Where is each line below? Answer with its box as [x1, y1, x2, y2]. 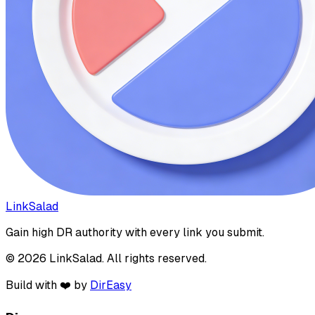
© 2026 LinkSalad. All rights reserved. [6, 252, 207, 265]
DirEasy [90, 278, 131, 292]
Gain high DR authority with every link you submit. [6, 226, 264, 239]
